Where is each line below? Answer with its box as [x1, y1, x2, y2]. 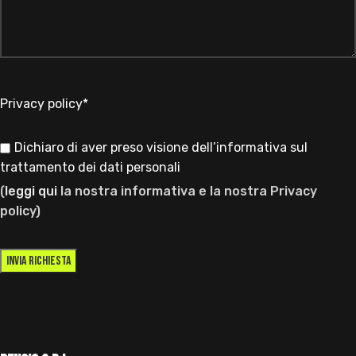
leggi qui [5, 183, 57, 199]
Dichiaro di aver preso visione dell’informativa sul [14, 139, 308, 155]
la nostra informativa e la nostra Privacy [57, 183, 317, 199]
